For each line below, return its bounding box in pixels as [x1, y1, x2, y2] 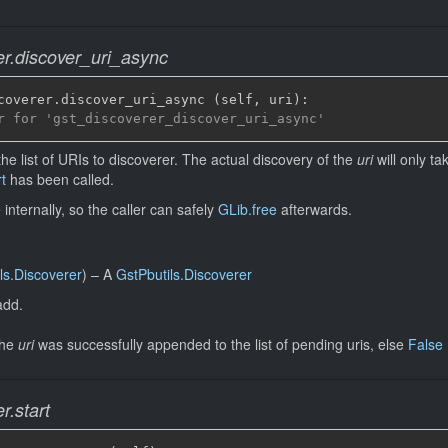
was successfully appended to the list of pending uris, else [34, 333, 408, 354]
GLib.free [218, 198, 277, 219]
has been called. [6, 168, 114, 189]
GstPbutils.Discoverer [116, 263, 252, 284]
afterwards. [277, 198, 352, 219]
